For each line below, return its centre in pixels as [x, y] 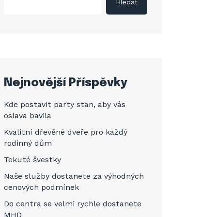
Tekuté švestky [32, 160]
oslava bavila [28, 116]
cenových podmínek [41, 187]
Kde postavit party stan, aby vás [65, 104]
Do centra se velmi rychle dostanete [73, 204]
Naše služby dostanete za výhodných [74, 176]
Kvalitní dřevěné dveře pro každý [66, 132]
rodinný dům [28, 143]
